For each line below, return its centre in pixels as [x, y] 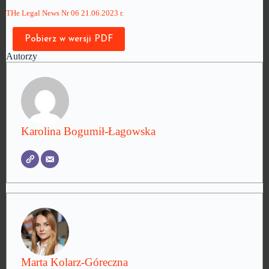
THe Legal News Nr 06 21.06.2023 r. [65, 13]
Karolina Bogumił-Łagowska [88, 131]
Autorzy [22, 56]
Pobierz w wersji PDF [69, 39]
